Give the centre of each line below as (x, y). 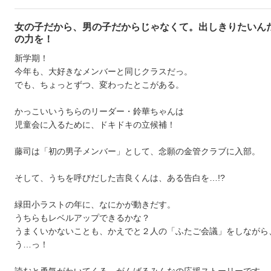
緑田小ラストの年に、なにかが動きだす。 (95, 205)
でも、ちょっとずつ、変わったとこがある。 (99, 85)
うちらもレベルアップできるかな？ (82, 218)
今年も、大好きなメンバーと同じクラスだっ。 (103, 72)
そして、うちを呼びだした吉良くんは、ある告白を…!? (120, 178)
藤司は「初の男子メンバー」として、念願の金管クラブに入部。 (137, 152)
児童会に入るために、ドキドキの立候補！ (95, 125)
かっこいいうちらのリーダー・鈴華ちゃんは (99, 112)
